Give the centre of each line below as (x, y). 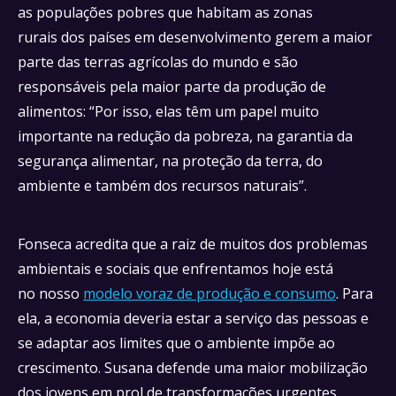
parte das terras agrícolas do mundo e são (158, 62)
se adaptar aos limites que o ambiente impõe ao (176, 343)
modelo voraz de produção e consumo (209, 293)
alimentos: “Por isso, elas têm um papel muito (168, 111)
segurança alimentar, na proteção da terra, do (170, 161)
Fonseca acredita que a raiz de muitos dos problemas (193, 244)
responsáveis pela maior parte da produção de (172, 87)
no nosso (50, 293)
